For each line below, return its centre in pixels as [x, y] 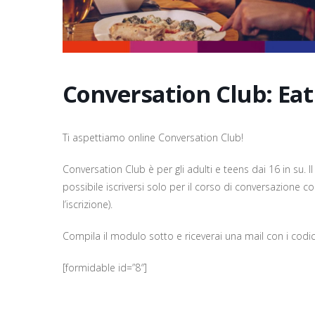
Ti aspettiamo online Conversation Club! [153, 137]
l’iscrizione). [88, 204]
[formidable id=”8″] [105, 267]
